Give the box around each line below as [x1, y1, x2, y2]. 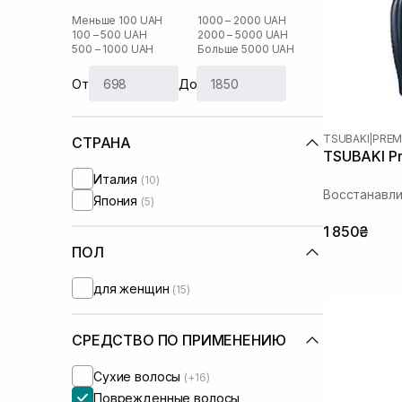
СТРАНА [72, 134, 132, 152]
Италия [93, 170, 142, 187]
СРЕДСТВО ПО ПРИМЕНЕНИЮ [72, 331, 286, 349]
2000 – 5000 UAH [197, 28, 289, 41]
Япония [93, 192, 142, 208]
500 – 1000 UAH [72, 42, 154, 56]
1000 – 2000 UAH [197, 13, 287, 27]
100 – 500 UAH [72, 28, 147, 41]
